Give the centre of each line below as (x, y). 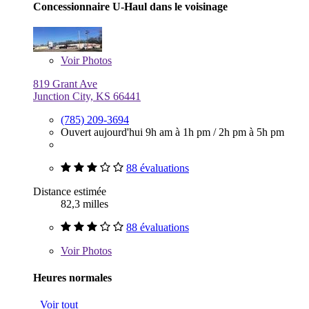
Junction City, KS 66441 (87, 96)
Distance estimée (70, 191)
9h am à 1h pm (179, 132)
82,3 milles (84, 203)
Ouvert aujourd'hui (103, 132)
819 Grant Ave (65, 83)
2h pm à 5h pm (251, 132)
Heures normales (72, 277)
